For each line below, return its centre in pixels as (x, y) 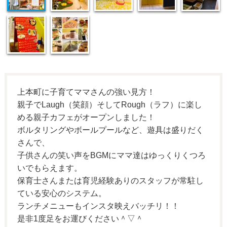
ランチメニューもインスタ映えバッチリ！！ (98, 205)
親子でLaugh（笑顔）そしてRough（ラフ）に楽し (109, 104)
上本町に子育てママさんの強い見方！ (86, 91)
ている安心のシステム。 (62, 193)
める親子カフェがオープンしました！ (86, 117)
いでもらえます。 (49, 167)
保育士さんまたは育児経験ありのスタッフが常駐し (110, 180)
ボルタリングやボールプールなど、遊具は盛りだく (110, 129)
